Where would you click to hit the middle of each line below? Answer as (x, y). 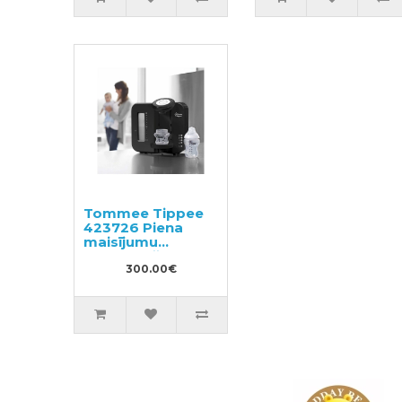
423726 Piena (134, 227)
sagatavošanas (140, 256)
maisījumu (121, 241)
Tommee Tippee (144, 213)
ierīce (104, 270)
